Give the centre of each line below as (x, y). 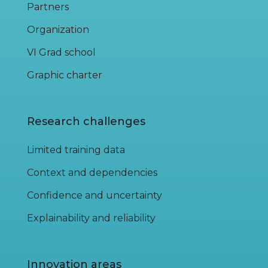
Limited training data (76, 150)
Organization (58, 30)
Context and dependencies (92, 173)
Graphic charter (65, 75)
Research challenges (86, 122)
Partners (48, 7)
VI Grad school (61, 53)
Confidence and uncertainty (95, 196)
